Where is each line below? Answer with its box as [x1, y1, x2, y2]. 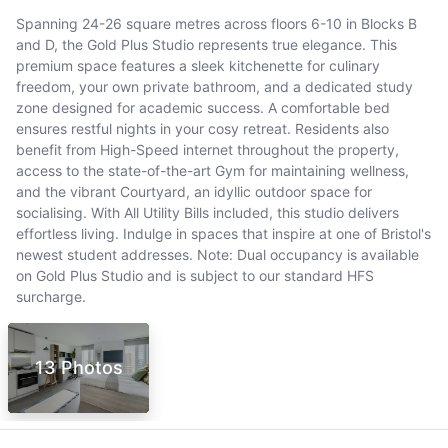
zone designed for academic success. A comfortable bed [16, 98, 390, 116]
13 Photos [34, 357, 123, 379]
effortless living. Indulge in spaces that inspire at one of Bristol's [16, 224, 431, 242]
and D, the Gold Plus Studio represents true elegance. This [16, 35, 397, 53]
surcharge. [16, 287, 86, 305]
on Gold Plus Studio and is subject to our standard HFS [16, 266, 374, 284]
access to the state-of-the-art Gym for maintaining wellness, [16, 161, 409, 179]
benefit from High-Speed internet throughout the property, [16, 140, 399, 158]
